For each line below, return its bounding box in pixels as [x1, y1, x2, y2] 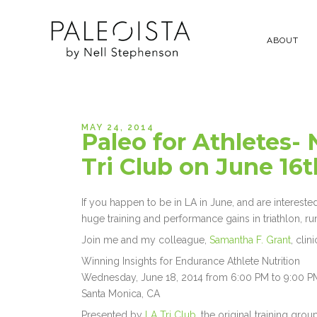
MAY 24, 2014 [81, 122, 155, 133]
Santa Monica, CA [81, 288, 161, 300]
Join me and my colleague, [81, 234, 210, 246]
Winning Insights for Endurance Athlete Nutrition [81, 255, 301, 267]
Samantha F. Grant [209, 234, 292, 246]
